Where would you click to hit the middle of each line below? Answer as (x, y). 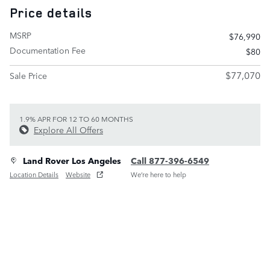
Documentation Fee (48, 50)
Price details (51, 13)
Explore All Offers (68, 130)
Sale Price (28, 75)
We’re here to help (159, 174)
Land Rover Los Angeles (72, 160)
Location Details (34, 174)
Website (78, 174)
